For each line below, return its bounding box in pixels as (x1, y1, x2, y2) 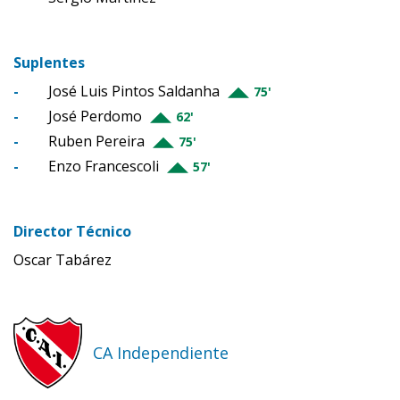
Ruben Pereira (48, 131, 145, 152)
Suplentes (13, 53, 85, 73)
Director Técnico (13, 221, 131, 242)
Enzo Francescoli (48, 156, 159, 177)
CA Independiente (93, 341, 229, 363)
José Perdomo (48, 106, 142, 127)
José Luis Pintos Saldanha (48, 81, 220, 102)
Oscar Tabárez (13, 250, 112, 271)
